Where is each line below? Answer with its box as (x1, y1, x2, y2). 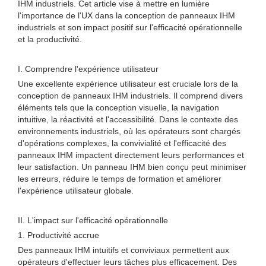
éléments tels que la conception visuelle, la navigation (18, 103, 219, 112)
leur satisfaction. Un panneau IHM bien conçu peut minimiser (18, 162, 246, 172)
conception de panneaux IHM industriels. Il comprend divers (18, 91, 243, 100)
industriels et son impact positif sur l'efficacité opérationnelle (18, 23, 242, 32)
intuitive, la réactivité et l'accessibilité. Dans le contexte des (18, 115, 238, 124)
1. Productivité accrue (18, 230, 99, 240)
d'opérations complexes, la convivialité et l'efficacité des (18, 138, 226, 148)
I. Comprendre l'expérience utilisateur (18, 64, 159, 74)
